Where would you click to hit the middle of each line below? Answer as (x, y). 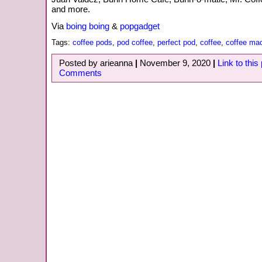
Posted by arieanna (97, 63)
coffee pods (92, 42)
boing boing (88, 26)
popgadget (140, 26)
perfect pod (176, 42)
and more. (71, 9)
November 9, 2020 (175, 63)
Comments (80, 73)
